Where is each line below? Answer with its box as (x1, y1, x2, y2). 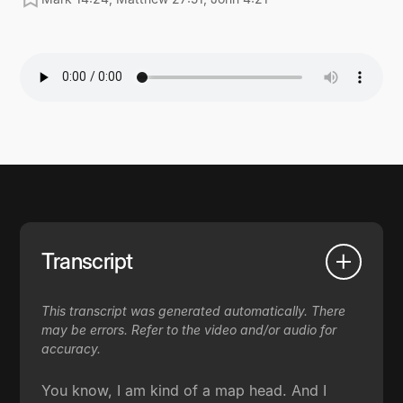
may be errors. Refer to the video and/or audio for (41, 321, 337, 337)
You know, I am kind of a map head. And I (41, 381, 327, 399)
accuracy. (41, 340, 102, 356)
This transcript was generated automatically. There (41, 302, 346, 318)
